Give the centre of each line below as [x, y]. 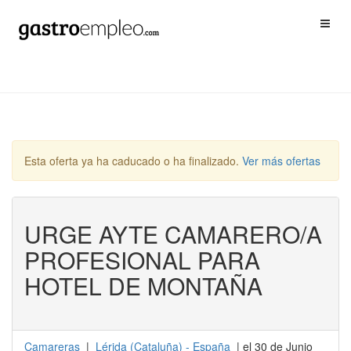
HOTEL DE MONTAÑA [143, 286]
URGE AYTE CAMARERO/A [173, 234]
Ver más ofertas [281, 161]
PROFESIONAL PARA [142, 260]
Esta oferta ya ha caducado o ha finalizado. [133, 161]
